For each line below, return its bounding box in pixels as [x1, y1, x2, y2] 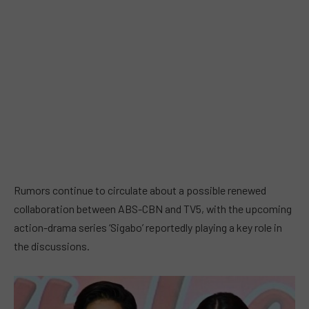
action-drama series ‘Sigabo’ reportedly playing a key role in [14, 221, 282, 235]
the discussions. [14, 239, 90, 253]
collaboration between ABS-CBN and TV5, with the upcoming [14, 202, 292, 216]
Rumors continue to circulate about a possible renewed [14, 183, 266, 197]
